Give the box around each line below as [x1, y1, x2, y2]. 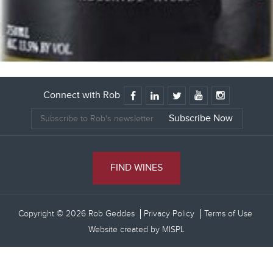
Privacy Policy [143, 209, 194, 219]
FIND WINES [110, 162, 163, 174]
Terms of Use [204, 209, 252, 219]
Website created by [88, 225, 162, 235]
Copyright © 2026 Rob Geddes [18, 209, 137, 219]
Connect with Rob [43, 90, 120, 102]
